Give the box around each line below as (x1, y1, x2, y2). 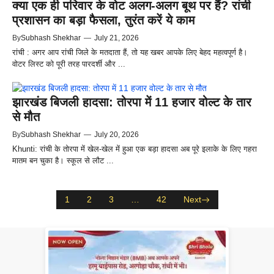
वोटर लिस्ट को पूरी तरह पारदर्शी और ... (12, 59, 125, 68)
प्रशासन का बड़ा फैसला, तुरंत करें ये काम (12, 13, 194, 27)
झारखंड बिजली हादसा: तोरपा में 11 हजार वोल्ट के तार (12, 95, 251, 109)
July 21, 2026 (94, 34, 139, 42)
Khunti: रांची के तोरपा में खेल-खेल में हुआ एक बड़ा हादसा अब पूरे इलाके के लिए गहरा (12, 144, 257, 154)
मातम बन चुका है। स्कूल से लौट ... (12, 155, 114, 165)
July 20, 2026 (94, 130, 139, 139)
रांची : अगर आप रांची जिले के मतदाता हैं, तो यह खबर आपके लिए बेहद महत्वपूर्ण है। (12, 48, 248, 57)
